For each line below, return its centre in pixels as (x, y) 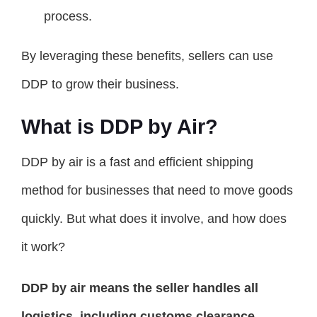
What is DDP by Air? (120, 126)
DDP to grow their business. (100, 84)
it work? (43, 247)
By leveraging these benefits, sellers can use (147, 56)
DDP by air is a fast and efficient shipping (137, 162)
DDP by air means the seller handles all (140, 288)
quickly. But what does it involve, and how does (154, 218)
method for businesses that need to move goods (157, 190)
